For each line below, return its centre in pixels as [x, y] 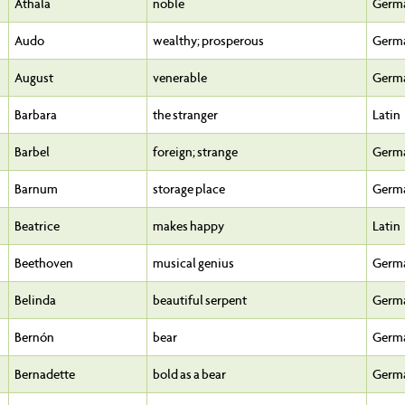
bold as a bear [189, 375]
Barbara [36, 115]
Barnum [36, 189]
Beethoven [44, 264]
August [34, 78]
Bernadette [45, 375]
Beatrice [37, 226]
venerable [180, 78]
